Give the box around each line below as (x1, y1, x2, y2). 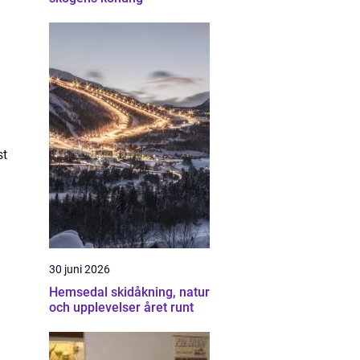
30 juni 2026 (49, 263, 110, 276)
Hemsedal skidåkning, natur (49, 284, 111, 300)
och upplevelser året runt (49, 300, 194, 315)
